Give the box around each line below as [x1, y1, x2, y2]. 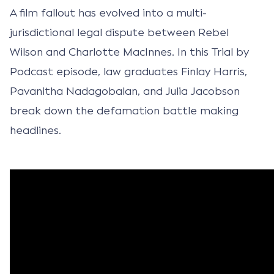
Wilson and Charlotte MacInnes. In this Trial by [10, 45, 249, 59]
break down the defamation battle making [10, 103, 239, 117]
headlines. [10, 123, 61, 137]
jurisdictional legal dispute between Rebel [10, 25, 229, 39]
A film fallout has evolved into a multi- [10, 6, 207, 20]
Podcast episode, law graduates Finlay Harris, [10, 64, 247, 78]
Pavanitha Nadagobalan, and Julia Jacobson [10, 84, 240, 98]
